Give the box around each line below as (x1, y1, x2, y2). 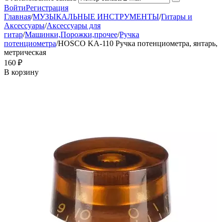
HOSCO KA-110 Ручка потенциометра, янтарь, (58, 39, 218, 48)
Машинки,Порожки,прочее (25, 30, 117, 39)
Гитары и (161, 12, 192, 21)
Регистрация (26, 3, 68, 12)
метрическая (4, 48, 46, 56)
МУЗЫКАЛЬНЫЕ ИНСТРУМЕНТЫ (33, 12, 159, 21)
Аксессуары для (47, 21, 101, 30)
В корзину (4, 68, 39, 76)
